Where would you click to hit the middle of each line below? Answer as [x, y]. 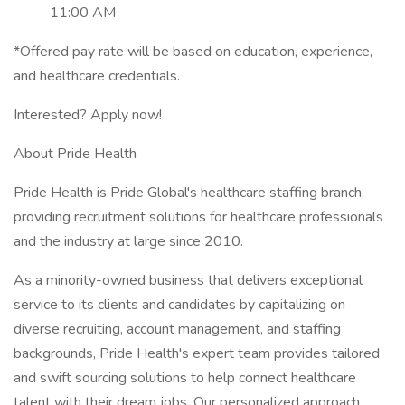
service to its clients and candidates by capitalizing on [179, 305]
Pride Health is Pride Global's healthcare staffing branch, [189, 193]
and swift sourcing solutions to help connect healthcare [185, 378]
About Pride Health [75, 154]
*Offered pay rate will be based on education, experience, [193, 52]
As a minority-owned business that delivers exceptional [188, 280]
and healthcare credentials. [97, 76]
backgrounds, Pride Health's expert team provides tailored [197, 353]
